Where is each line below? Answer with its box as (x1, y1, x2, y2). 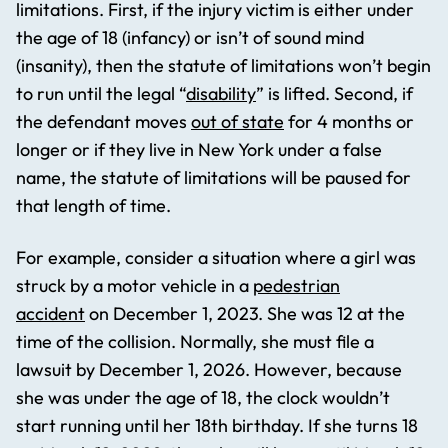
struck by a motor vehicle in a (16, 274, 253, 298)
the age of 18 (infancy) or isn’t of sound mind (16, 26, 364, 50)
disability (186, 82, 256, 106)
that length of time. (16, 194, 171, 218)
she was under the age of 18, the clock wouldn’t (16, 386, 390, 410)
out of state (191, 110, 284, 134)
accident (16, 302, 85, 326)
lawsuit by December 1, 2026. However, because (16, 358, 402, 382)
